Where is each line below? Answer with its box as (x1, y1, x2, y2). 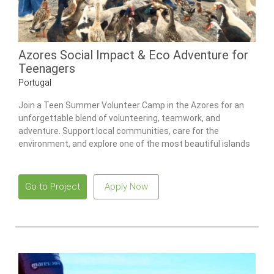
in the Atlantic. (18, 151, 75, 161)
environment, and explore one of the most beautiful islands (18, 138, 250, 149)
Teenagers (18, 61, 75, 76)
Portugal (18, 78, 51, 88)
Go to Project (25, 180, 80, 192)
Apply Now (105, 180, 148, 192)
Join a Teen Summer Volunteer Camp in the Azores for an (18, 100, 244, 110)
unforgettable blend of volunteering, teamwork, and (18, 113, 220, 123)
